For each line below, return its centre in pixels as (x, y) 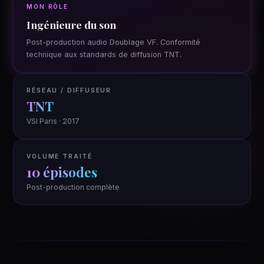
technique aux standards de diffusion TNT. (104, 55)
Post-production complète (73, 187)
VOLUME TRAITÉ (60, 156)
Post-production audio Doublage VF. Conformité (114, 42)
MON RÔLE (47, 6)
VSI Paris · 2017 (53, 121)
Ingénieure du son (72, 24)
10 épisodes (62, 172)
